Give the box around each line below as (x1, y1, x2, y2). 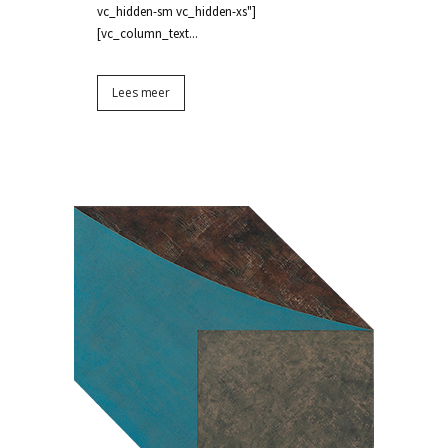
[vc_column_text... (97, 25, 198, 42)
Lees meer (112, 84, 171, 101)
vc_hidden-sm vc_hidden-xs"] (97, 3, 256, 20)
